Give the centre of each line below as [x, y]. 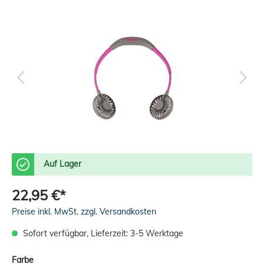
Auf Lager [62, 164]
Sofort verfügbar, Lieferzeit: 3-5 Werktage [102, 233]
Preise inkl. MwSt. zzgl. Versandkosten [84, 211]
